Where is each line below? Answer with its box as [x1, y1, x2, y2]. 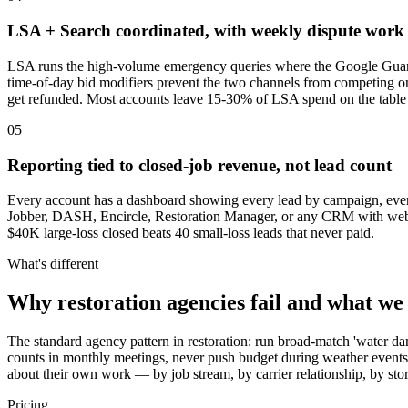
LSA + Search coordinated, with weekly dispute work [7, 21, 404, 41]
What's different [7, 256, 98, 272]
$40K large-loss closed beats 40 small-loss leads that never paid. [7, 225, 374, 241]
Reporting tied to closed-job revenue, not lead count [7, 155, 392, 175]
